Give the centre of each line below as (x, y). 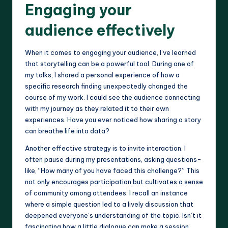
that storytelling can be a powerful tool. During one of (109, 64)
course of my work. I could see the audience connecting (112, 97)
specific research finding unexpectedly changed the (106, 86)
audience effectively (100, 31)
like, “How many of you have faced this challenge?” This (112, 171)
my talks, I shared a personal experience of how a (102, 75)
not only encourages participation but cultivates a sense (114, 182)
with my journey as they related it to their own (97, 109)
